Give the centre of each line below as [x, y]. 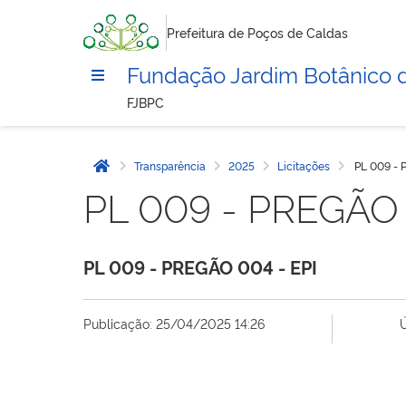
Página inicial [149, 175]
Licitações [304, 166]
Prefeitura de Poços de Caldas [258, 32]
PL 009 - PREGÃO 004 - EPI [200, 266]
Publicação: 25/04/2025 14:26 [174, 323]
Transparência [170, 166]
